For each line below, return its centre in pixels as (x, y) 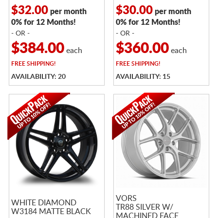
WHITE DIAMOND (44, 203)
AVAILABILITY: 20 (38, 77)
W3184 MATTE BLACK (51, 211)
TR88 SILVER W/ (144, 207)
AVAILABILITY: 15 (143, 77)
